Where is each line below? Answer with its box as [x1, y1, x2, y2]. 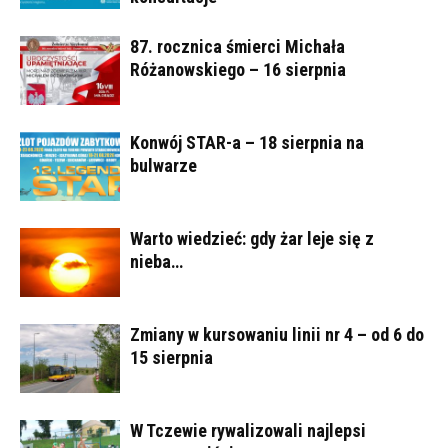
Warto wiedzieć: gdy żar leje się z [130, 228, 374, 250]
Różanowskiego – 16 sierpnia [130, 59, 346, 81]
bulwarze [130, 155, 197, 177]
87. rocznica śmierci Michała [130, 36, 345, 58]
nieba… [130, 251, 183, 273]
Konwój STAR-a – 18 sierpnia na [130, 132, 364, 154]
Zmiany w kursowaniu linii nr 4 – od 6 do [130, 324, 424, 346]
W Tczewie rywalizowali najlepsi [130, 420, 366, 442]
